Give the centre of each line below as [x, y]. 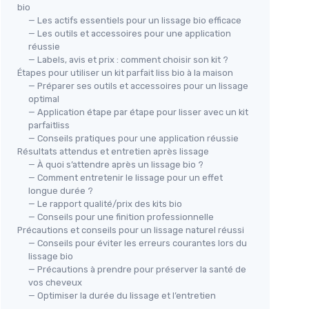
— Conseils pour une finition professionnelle [121, 217]
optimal [44, 99]
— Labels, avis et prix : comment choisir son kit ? [128, 59]
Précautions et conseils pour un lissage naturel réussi [131, 230]
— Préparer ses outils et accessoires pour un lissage [138, 86]
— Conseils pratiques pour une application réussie [133, 138]
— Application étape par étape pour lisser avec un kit [138, 112]
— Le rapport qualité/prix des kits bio [105, 203]
